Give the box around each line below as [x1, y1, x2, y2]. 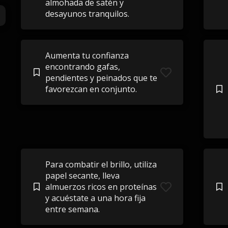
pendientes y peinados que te [45, 72, 157, 83]
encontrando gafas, [45, 61, 120, 72]
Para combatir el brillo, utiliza [45, 159, 157, 170]
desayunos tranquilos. [45, 8, 129, 19]
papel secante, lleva [45, 170, 120, 181]
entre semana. [45, 204, 100, 215]
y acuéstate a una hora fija [45, 192, 146, 204]
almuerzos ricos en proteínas [45, 181, 157, 192]
